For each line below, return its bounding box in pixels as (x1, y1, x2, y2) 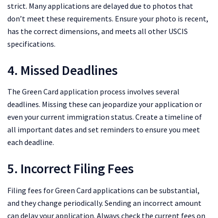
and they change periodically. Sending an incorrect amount (7, 198, 201, 208)
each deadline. (7, 137, 54, 147)
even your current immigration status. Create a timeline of (7, 112, 202, 122)
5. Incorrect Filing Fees (7, 160, 134, 177)
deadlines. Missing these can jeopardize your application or (7, 99, 202, 109)
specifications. (7, 39, 55, 49)
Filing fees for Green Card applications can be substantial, (7, 185, 200, 195)
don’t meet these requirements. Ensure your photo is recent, (7, 14, 208, 24)
